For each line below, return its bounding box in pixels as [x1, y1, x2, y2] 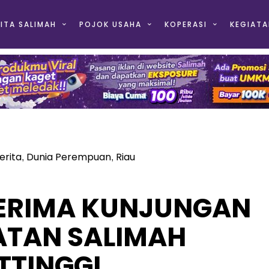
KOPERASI [164, 19, 207, 29]
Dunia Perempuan [26, 150, 111, 164]
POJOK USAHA [79, 19, 142, 29]
